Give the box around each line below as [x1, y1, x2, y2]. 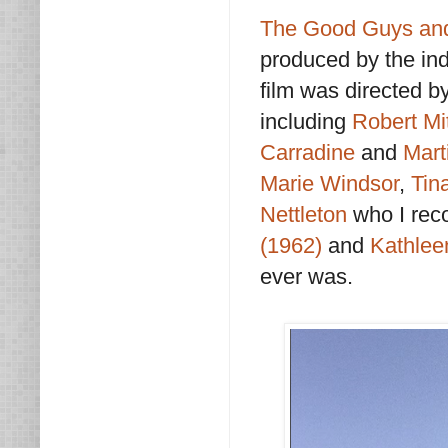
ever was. [260, 263, 353, 289]
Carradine [260, 139, 361, 165]
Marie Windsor [260, 170, 399, 196]
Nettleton [260, 201, 347, 227]
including [260, 108, 352, 134]
